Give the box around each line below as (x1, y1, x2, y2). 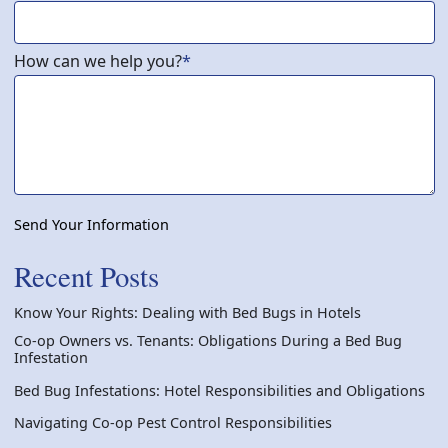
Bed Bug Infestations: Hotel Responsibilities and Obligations (13, 380, 425, 400)
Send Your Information (13, 215, 169, 235)
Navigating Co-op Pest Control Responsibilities (13, 412, 332, 432)
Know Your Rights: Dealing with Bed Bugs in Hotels (13, 303, 361, 323)
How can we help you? (13, 49, 182, 72)
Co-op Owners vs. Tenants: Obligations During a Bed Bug (13, 331, 402, 351)
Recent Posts (13, 257, 159, 296)
